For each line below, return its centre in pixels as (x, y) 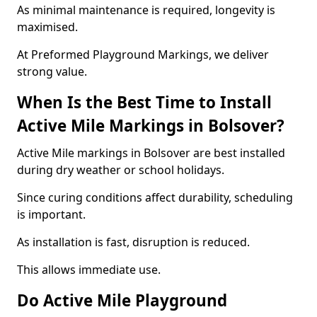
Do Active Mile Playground (122, 300)
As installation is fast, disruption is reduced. (133, 242)
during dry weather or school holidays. (121, 170)
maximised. (47, 27)
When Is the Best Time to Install (144, 102)
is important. (51, 214)
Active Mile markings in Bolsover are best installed (151, 153)
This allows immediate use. (89, 270)
